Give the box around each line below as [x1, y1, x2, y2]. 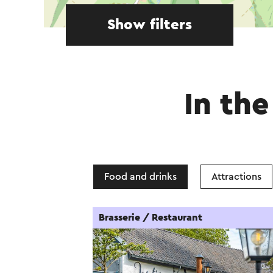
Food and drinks [104, 172, 177, 182]
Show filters [107, 18, 192, 32]
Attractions [211, 172, 261, 182]
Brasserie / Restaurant [99, 213, 202, 222]
